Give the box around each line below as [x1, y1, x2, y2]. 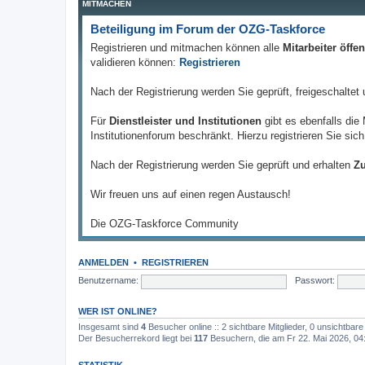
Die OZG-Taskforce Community [90, 217, 239, 230]
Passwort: [294, 275, 335, 286]
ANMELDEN [78, 257, 129, 267]
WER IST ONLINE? [78, 306, 157, 316]
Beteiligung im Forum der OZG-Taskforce [90, 22, 325, 37]
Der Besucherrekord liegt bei [78, 332, 194, 343]
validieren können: [90, 55, 179, 68]
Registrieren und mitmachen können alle [90, 41, 283, 54]
